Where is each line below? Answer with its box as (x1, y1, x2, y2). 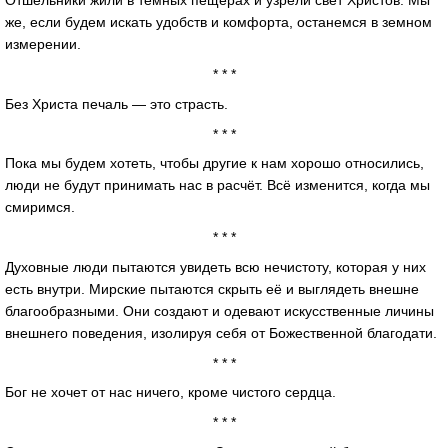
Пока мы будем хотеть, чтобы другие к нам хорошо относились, (5, 155, 424, 172)
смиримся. (5, 199, 75, 216)
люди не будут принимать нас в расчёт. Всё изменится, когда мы (5, 177, 430, 194)
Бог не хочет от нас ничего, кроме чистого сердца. (5, 384, 336, 401)
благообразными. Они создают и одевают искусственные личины (5, 302, 434, 319)
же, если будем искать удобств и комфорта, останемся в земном (5, 14, 432, 31)
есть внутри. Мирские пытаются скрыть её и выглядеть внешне (5, 280, 419, 297)
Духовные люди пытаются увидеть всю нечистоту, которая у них (5, 258, 426, 275)
